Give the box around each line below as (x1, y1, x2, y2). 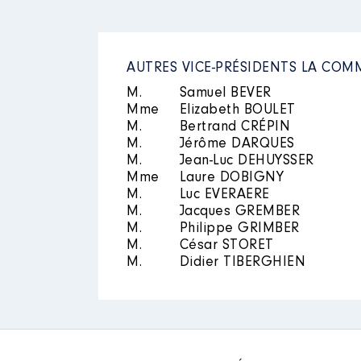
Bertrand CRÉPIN (175, 120, 290, 135)
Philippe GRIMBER (175, 222, 300, 236)
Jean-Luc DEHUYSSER (175, 154, 314, 168)
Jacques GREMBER (175, 205, 300, 219)
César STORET (175, 239, 274, 253)
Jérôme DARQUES (175, 137, 295, 151)
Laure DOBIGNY (175, 171, 284, 185)
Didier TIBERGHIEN (175, 255, 305, 270)
